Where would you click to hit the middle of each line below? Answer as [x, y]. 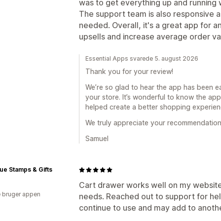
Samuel [97, 138]
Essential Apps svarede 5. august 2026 [142, 58]
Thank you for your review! [129, 71]
